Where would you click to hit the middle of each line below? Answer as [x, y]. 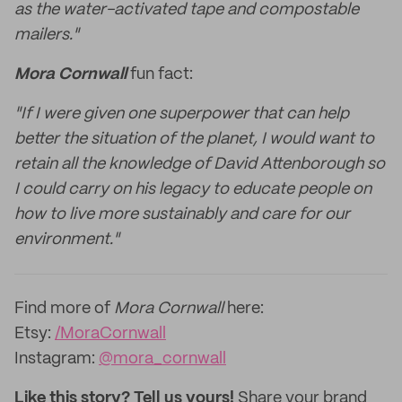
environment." [67, 240]
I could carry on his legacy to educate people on [193, 189]
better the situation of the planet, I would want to [194, 139]
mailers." [47, 35]
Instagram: [57, 359]
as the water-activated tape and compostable [187, 10]
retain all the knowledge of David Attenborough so [200, 164]
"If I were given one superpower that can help [182, 114]
